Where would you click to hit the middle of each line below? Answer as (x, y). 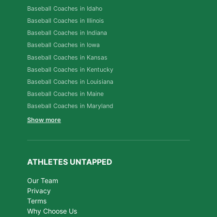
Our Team (43, 181)
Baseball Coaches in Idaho (65, 8)
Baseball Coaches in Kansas (67, 57)
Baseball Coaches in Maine (65, 94)
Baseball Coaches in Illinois (66, 20)
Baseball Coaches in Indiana (67, 33)
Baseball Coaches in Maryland (70, 106)
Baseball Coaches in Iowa (63, 45)
